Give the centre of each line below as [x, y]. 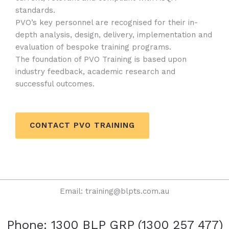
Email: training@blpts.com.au [114, 191]
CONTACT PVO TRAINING [82, 125]
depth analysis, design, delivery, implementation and [114, 35]
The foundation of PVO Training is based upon [101, 59]
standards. [35, 10]
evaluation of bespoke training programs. [93, 47]
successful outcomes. [55, 84]
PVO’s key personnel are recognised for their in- [107, 22]
